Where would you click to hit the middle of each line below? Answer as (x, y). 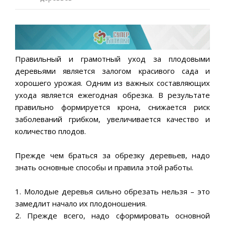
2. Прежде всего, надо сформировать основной (113, 215)
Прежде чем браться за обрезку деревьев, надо (113, 155)
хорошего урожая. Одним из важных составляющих (113, 83)
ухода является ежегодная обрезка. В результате (113, 95)
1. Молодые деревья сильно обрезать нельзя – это (113, 191)
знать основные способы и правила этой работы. (104, 167)
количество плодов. (50, 131)
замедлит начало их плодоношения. (81, 203)
